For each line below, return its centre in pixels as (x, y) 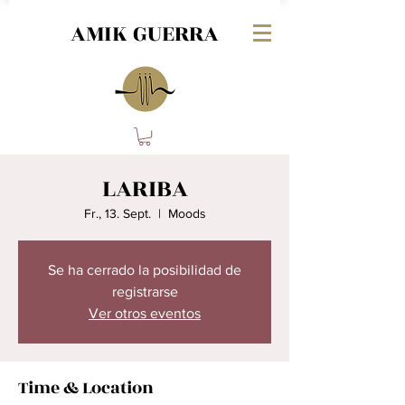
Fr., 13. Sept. (117, 214)
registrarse (145, 292)
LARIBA (145, 189)
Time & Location (86, 388)
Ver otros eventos (145, 314)
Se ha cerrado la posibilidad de (145, 270)
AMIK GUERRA (145, 34)
